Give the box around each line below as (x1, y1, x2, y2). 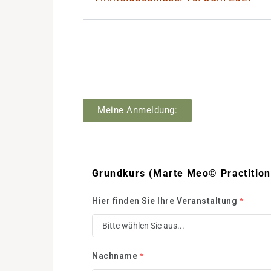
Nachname (92, 251, 137, 261)
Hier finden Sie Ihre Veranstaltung (92, 196, 237, 206)
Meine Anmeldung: (97, 105, 177, 116)
